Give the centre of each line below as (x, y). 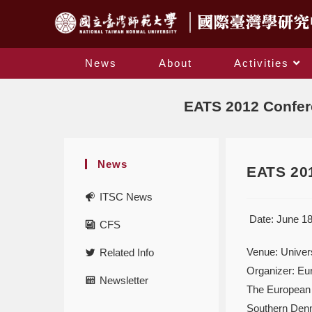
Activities (262, 63)
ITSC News (126, 197)
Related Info (127, 252)
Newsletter (124, 280)
